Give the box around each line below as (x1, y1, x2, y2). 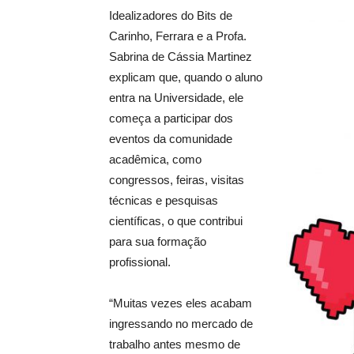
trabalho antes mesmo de (109, 337, 240, 352)
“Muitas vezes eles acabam (109, 296, 252, 311)
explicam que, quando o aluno (109, 70, 262, 85)
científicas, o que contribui (109, 214, 243, 228)
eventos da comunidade (109, 132, 232, 146)
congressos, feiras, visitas (109, 173, 244, 187)
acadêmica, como (109, 153, 201, 167)
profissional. (109, 255, 171, 269)
